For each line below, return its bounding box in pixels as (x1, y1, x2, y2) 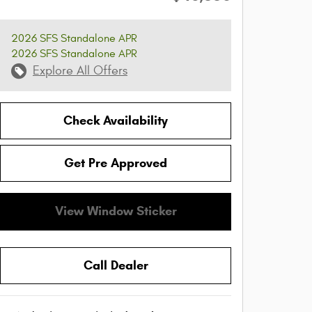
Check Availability (63, 113, 168, 129)
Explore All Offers (33, 63, 127, 78)
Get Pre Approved (64, 155, 167, 171)
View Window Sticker (54, 203, 177, 219)
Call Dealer (83, 257, 148, 273)
